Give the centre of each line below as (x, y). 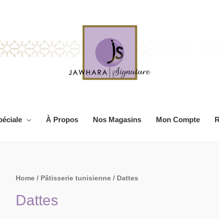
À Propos (62, 120)
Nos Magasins (117, 120)
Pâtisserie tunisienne (76, 178)
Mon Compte (178, 120)
